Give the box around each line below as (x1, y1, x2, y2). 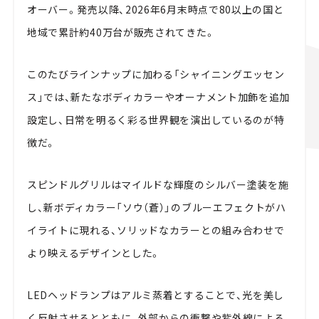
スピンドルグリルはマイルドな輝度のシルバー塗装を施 (26, 177, 289, 192)
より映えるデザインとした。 (26, 246, 162, 261)
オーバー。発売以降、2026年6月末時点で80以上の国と (26, 2, 284, 17)
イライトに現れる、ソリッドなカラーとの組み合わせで (26, 223, 285, 238)
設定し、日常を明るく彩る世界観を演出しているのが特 (26, 113, 285, 127)
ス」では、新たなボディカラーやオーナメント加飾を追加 (26, 90, 291, 105)
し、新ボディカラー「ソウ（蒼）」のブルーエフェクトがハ (26, 200, 286, 215)
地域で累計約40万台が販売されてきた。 (26, 25, 216, 40)
